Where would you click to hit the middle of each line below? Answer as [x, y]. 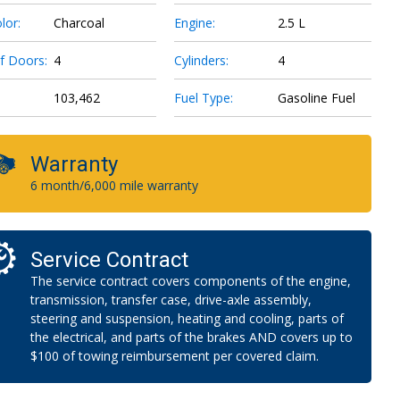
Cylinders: [201, 61]
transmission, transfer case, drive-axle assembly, [171, 300]
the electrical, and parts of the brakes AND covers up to [192, 337]
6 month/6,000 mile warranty [114, 186]
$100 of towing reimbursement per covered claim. [175, 356]
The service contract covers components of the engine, [191, 281]
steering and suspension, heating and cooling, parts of [187, 319]
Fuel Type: [204, 98]
